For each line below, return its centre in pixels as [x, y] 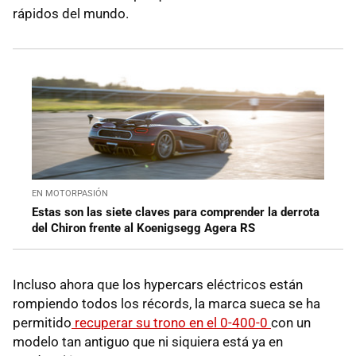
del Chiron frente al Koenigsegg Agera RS [143, 228]
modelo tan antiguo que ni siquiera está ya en [148, 341]
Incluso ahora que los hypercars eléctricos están [158, 284]
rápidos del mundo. [71, 13]
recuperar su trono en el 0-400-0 [171, 322]
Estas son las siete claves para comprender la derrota [176, 212]
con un [291, 322]
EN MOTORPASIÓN [70, 193]
